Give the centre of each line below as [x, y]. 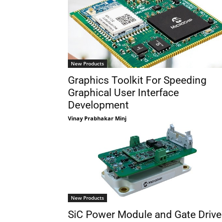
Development [98, 105]
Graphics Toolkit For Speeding [137, 80]
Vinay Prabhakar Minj [97, 118]
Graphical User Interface [123, 92]
